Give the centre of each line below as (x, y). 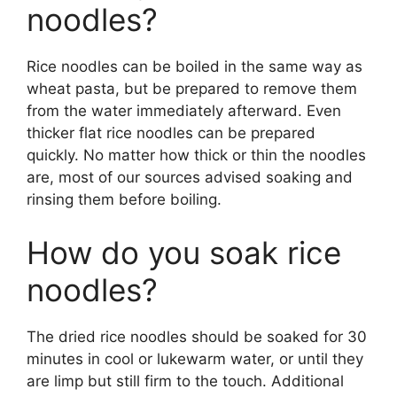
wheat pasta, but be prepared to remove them (192, 89)
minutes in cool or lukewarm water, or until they (195, 358)
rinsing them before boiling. (124, 200)
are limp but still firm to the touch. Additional (185, 381)
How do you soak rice (184, 252)
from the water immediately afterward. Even (184, 111)
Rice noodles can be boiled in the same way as (195, 67)
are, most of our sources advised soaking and (190, 178)
